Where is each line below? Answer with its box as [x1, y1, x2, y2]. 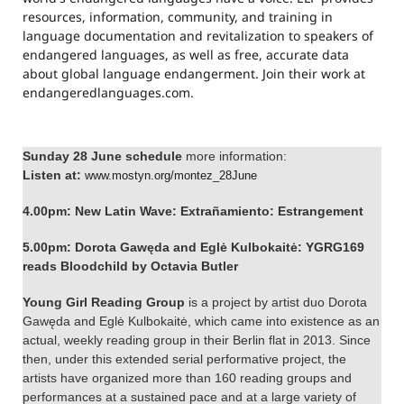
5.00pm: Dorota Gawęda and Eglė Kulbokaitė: [23, 239, 306, 254]
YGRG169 [306, 239, 364, 254]
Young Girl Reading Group [23, 294, 185, 309]
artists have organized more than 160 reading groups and [23, 370, 352, 385]
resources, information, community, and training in [23, 7, 333, 25]
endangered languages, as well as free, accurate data [23, 45, 349, 63]
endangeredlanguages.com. [23, 83, 194, 101]
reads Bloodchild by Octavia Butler [23, 258, 238, 273]
